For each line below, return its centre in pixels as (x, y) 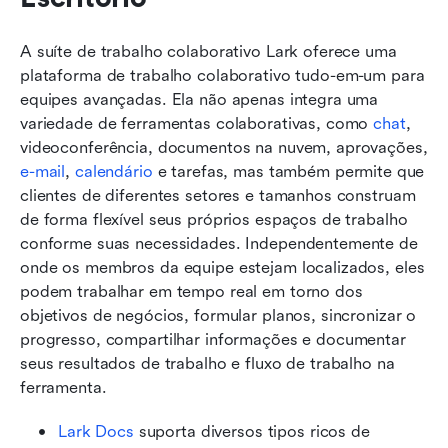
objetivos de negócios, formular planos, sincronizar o (218, 315)
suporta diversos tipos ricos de (251, 431)
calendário (113, 171)
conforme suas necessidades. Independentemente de (219, 243)
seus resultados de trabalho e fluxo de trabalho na (207, 363)
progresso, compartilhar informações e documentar (213, 339)
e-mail (43, 171)
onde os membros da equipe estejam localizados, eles (222, 267)
